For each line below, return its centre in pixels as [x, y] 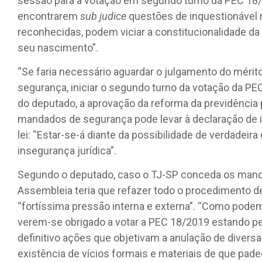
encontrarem [49, 16]
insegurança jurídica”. [67, 150]
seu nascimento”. [58, 47]
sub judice [103, 16]
